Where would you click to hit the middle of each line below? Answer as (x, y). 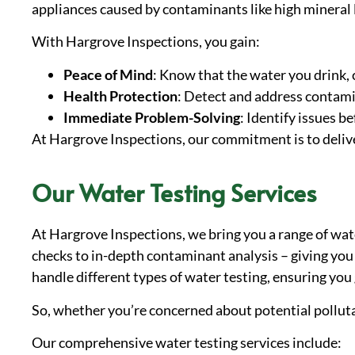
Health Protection (120, 95)
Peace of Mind (108, 74)
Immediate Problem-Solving (152, 117)
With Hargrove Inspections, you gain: (146, 42)
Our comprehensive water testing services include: (187, 342)
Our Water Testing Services (174, 193)
